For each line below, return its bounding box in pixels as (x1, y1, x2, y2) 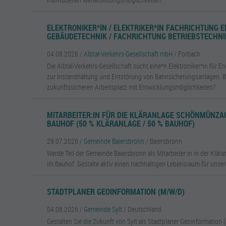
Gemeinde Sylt (84, 204, 123, 214)
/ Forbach (174, 49, 201, 59)
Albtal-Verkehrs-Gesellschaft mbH (84, 49, 173, 59)
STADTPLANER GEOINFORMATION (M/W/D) (47, 186, 185, 197)
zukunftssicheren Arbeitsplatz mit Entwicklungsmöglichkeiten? (47, 82, 216, 92)
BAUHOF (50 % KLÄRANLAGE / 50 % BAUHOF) (47, 118, 195, 129)
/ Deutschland (124, 204, 162, 214)
